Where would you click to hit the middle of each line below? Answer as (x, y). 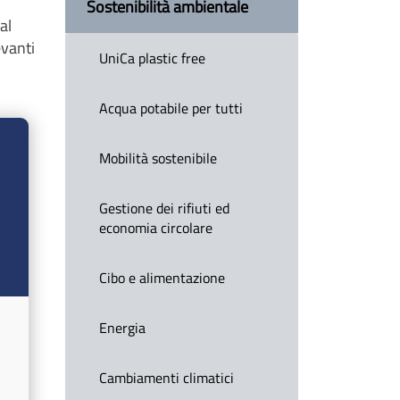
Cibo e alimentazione (162, 278)
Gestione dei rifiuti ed (165, 208)
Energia (123, 328)
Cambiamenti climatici (167, 378)
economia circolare (156, 228)
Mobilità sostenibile (158, 158)
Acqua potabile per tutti (171, 108)
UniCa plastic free (153, 58)
